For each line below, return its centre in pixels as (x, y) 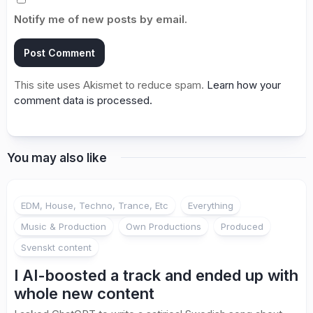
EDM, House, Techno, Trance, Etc (95, 205)
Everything (211, 205)
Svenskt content (56, 247)
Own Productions (163, 226)
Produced (242, 226)
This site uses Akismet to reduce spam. (110, 85)
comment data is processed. (83, 100)
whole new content (84, 293)
